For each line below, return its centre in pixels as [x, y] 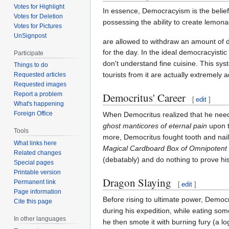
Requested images [40, 85]
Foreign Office [33, 114]
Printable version [38, 173]
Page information [38, 192]
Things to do [31, 65]
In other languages [40, 219]
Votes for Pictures [38, 26]
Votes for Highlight [39, 6]
